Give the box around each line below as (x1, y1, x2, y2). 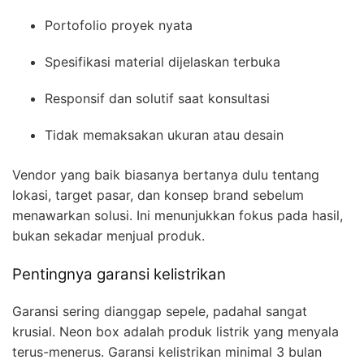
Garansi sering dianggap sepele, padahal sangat (12, 302, 307, 319)
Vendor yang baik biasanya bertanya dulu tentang (12, 166, 319, 183)
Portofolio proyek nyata (45, 16, 193, 33)
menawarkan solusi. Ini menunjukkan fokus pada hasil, (12, 206, 343, 223)
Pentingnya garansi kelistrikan (12, 264, 226, 284)
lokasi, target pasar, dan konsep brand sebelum (12, 186, 304, 203)
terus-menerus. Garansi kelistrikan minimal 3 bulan (12, 343, 322, 360)
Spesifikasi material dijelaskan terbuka (45, 53, 280, 70)
